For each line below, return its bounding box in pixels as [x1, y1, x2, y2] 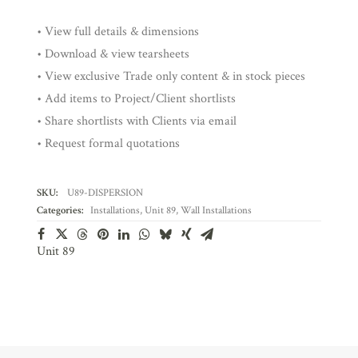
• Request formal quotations [37, 135, 180, 152]
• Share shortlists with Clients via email [37, 113, 237, 129]
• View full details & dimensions [37, 23, 199, 40]
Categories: [37, 204, 83, 217]
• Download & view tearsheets [37, 46, 189, 62]
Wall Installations [181, 204, 252, 217]
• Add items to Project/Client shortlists [37, 90, 236, 107]
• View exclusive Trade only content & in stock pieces [37, 68, 305, 85]
